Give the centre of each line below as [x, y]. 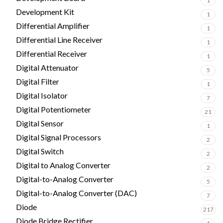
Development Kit [45, 12]
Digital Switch [40, 151]
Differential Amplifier [53, 26]
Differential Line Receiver [59, 40]
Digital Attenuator [47, 67]
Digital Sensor [40, 123]
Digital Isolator [42, 95]
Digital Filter [38, 81]
